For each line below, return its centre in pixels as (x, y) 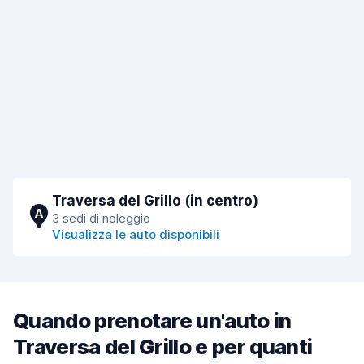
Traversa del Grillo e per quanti (163, 347)
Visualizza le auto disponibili (136, 234)
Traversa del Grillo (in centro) (155, 201)
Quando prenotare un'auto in (152, 321)
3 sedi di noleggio (101, 218)
